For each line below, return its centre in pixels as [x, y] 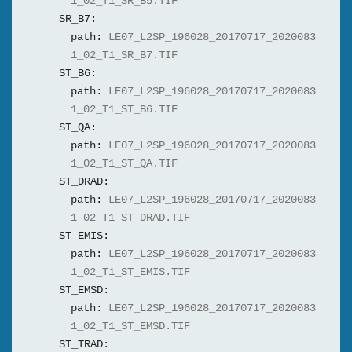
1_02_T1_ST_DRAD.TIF [130, 218]
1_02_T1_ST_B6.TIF [124, 110]
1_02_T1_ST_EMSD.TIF [130, 327]
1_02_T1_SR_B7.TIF [124, 56]
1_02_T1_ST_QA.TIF [124, 164]
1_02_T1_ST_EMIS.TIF [130, 273]
